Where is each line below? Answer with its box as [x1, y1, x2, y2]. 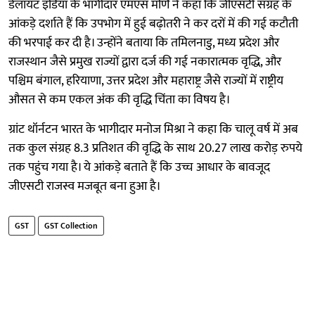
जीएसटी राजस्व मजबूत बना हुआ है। [8, 176, 161, 198]
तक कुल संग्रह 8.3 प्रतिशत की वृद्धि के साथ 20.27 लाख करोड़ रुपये [8, 138, 302, 160]
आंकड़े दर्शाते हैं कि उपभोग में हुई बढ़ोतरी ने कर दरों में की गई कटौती [8, 13, 298, 35]
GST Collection [44, 219, 98, 233]
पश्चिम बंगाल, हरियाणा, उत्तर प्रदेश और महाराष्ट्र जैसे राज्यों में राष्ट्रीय [8, 70, 283, 92]
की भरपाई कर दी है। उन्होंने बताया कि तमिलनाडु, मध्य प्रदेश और [8, 32, 279, 54]
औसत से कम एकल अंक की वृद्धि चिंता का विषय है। [8, 89, 231, 111]
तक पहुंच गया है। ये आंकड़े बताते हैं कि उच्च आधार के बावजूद [8, 157, 270, 179]
